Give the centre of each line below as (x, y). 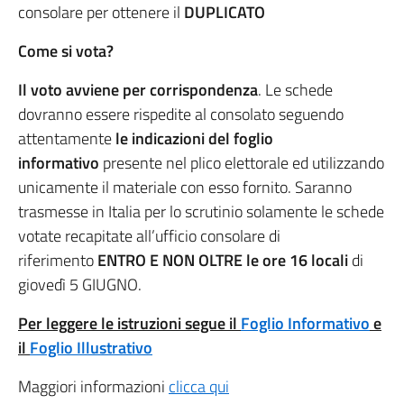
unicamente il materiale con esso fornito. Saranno (185, 187)
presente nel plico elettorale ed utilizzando (242, 162)
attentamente (65, 138)
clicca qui (199, 386)
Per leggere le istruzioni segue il (129, 323)
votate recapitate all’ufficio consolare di (149, 235)
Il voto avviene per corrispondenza (138, 89)
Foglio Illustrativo (91, 347)
